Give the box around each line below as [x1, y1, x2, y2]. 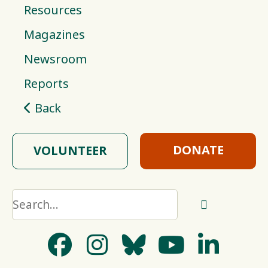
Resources [24, 1, 82, 19]
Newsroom [24, 50, 87, 68]
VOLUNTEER [33, 142, 107, 160]
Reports [24, 75, 69, 93]
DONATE [172, 141, 224, 159]
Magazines [24, 26, 85, 44]
